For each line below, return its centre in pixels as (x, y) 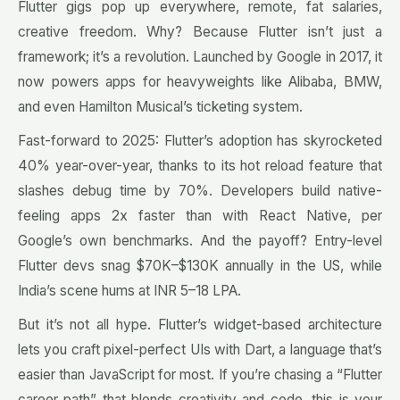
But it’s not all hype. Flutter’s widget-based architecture (200, 325)
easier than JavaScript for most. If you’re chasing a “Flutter (200, 375)
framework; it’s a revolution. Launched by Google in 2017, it (200, 57)
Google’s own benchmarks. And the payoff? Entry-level (200, 241)
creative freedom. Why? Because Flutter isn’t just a (200, 32)
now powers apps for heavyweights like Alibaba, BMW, (200, 82)
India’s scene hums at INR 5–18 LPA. (129, 291)
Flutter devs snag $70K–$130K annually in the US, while (200, 266)
